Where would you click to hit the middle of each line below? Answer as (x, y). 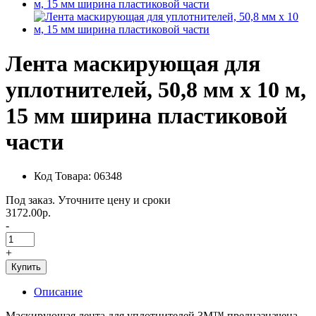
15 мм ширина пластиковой (146, 115)
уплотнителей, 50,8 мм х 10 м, (156, 89)
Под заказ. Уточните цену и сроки (88, 200)
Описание (58, 292)
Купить (26, 267)
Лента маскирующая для (133, 63)
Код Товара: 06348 (78, 176)
